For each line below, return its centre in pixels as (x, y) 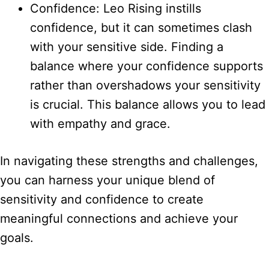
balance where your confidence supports (147, 66)
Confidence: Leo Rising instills (116, 9)
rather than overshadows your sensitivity (145, 86)
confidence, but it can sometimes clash (141, 28)
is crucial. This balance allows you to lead (148, 105)
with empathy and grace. (100, 124)
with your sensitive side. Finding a (127, 47)
